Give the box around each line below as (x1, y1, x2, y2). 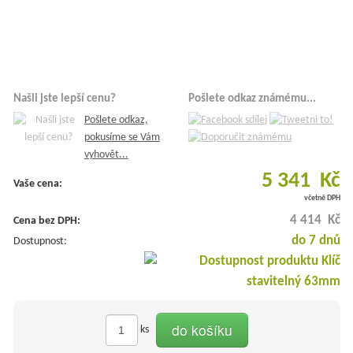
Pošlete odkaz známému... (188, 92, 317, 106)
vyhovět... (84, 149, 128, 162)
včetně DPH (303, 194, 340, 203)
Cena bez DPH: (13, 215, 80, 228)
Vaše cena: (13, 178, 62, 191)
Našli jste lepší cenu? (13, 92, 116, 106)
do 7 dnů (291, 234, 340, 248)
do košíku (171, 320, 232, 340)
